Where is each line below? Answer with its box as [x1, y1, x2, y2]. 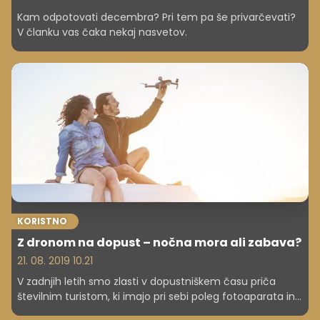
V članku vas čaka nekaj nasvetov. [17, 25, 187, 40]
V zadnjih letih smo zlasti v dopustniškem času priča [17, 274, 276, 289]
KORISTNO [17, 214, 67, 227]
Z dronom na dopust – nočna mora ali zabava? [17, 234, 301, 251]
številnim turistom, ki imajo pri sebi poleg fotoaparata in [17, 289, 295, 304]
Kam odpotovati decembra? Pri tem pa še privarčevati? [17, 10, 296, 25]
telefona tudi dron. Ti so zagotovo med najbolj [17, 304, 247, 319]
